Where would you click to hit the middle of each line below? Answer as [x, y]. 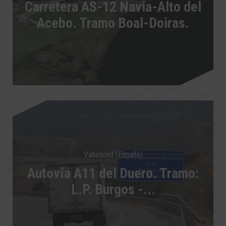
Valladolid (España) [113, 154]
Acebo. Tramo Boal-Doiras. [113, 23]
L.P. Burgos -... [113, 189]
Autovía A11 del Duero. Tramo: [113, 173]
